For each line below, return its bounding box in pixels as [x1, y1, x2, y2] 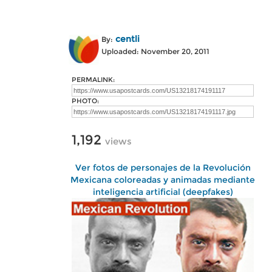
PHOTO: [72, 97, 99, 105]
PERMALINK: [72, 75, 115, 84]
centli [115, 33, 140, 44]
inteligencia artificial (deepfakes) [92, 186, 233, 197]
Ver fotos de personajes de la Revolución [75, 162, 251, 173]
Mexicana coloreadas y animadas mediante [70, 174, 255, 185]
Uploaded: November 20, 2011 [101, 47, 209, 56]
